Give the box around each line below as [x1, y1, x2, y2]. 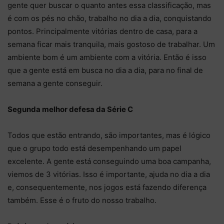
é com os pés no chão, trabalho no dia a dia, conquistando [7, 13, 211, 23]
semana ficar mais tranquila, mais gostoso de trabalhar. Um [7, 39, 215, 49]
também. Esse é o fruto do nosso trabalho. [7, 195, 156, 205]
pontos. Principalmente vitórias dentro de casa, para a [7, 26, 197, 36]
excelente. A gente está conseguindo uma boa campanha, [7, 156, 211, 166]
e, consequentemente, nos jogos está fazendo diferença [7, 182, 206, 192]
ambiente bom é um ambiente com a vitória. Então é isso [7, 52, 206, 62]
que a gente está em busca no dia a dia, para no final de [7, 65, 203, 75]
